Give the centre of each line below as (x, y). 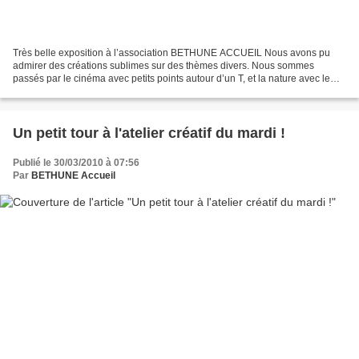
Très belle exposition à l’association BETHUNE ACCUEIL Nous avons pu (171, 53)
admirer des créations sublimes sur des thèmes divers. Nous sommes (163, 66)
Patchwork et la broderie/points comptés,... (105, 92)
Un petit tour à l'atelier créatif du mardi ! (149, 133)
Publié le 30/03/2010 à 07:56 (76, 163)
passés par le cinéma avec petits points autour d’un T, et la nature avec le (171, 79)
